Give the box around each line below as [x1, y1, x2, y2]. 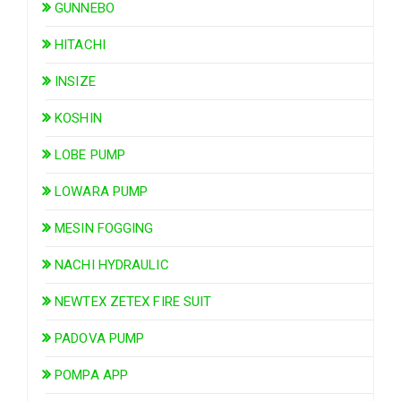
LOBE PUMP [55, 146, 126, 163]
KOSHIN [55, 109, 102, 126]
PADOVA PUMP [55, 329, 145, 346]
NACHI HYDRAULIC [55, 256, 169, 273]
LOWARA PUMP [55, 183, 149, 200]
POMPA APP [55, 366, 129, 383]
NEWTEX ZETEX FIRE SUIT [55, 293, 212, 310]
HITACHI [55, 36, 106, 53]
